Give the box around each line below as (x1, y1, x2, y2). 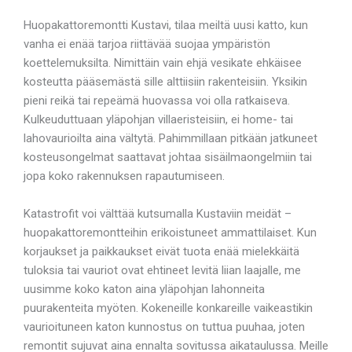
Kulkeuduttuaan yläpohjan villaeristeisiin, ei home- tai (24, 112, 293, 126)
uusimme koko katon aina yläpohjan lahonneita (24, 281, 265, 296)
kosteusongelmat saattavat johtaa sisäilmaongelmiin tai (24, 149, 312, 164)
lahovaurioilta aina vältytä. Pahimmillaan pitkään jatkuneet (24, 130, 317, 145)
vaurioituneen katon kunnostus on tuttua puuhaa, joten (24, 319, 305, 334)
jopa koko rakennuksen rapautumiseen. (24, 168, 225, 183)
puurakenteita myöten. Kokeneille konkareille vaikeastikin (24, 300, 313, 315)
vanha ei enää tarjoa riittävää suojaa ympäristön (24, 36, 270, 51)
